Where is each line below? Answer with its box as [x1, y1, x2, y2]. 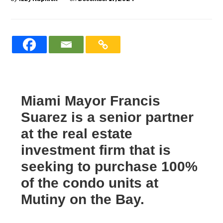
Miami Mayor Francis [21, 93, 161, 109]
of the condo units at [21, 175, 159, 191]
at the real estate [21, 125, 133, 141]
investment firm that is [21, 142, 171, 158]
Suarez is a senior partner [21, 109, 194, 125]
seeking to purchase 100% [21, 158, 198, 174]
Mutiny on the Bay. [21, 191, 145, 207]
